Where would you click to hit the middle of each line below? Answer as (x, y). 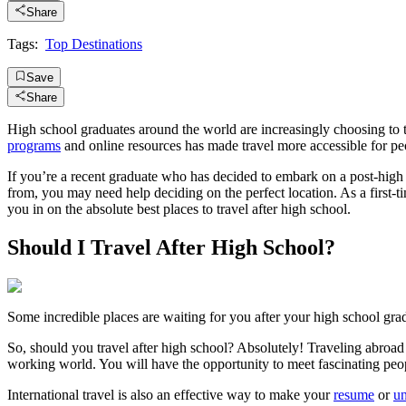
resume (354, 395)
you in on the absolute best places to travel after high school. (179, 209)
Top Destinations (94, 43)
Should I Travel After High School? (171, 248)
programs (34, 146)
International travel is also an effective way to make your (170, 395)
